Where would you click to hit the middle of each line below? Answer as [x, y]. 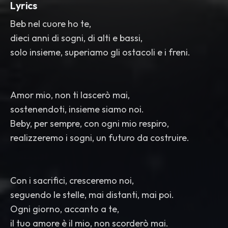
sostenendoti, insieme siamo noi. [77, 109]
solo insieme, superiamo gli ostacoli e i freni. [100, 52]
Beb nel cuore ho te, [51, 24]
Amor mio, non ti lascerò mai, [70, 95]
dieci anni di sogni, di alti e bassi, [76, 38]
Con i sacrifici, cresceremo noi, [72, 180]
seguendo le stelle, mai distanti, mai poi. [92, 195]
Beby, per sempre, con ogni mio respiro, [90, 123]
